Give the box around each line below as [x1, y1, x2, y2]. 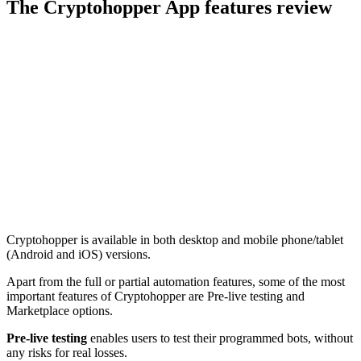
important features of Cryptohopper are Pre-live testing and [6, 288, 305, 303]
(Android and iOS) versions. [6, 247, 151, 261]
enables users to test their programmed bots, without [87, 330, 353, 345]
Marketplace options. [6, 303, 116, 317]
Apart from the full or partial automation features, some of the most [6, 274, 345, 288]
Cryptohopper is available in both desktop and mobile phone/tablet [6, 232, 343, 247]
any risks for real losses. [6, 345, 127, 359]
